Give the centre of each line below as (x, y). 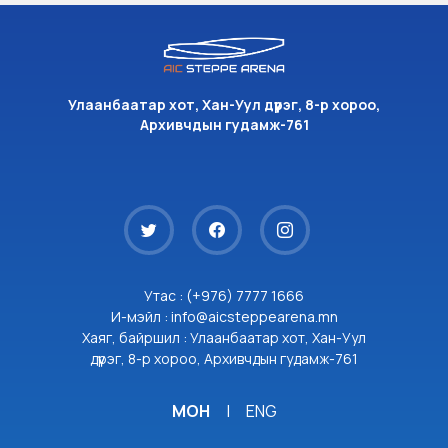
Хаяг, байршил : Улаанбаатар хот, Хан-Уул (224, 338)
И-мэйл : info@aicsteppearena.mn (224, 317)
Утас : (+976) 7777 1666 (224, 296)
